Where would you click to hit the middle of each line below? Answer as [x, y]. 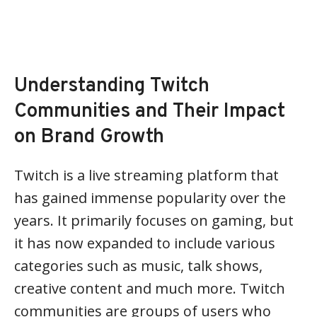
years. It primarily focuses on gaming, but [154, 220]
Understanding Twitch [112, 86]
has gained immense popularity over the [150, 198]
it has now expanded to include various [145, 243]
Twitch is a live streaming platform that [146, 175]
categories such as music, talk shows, [138, 266]
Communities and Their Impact [150, 112]
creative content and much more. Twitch [150, 288]
